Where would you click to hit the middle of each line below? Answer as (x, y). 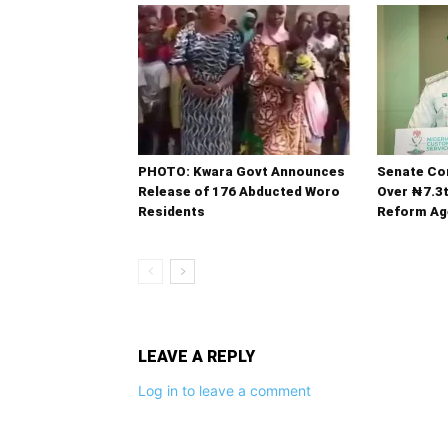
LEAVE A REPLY (196, 357)
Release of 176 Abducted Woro (239, 192)
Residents (171, 212)
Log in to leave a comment (224, 391)
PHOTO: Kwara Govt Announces (241, 172)
